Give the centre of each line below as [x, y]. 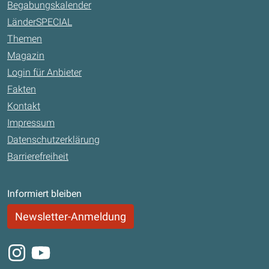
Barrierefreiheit [38, 156]
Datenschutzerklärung [53, 139]
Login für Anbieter [44, 72]
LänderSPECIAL [40, 22]
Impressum [31, 122]
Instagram [28, 249]
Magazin [26, 55]
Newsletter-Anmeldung [71, 216]
